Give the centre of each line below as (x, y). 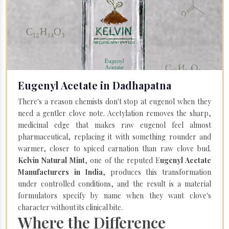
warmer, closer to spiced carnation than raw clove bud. (114, 148)
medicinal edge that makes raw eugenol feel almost (114, 125)
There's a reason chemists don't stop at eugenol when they (114, 101)
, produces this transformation (157, 172)
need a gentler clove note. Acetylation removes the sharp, (114, 113)
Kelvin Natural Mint (52, 160)
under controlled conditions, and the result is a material (114, 184)
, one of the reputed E (122, 160)
